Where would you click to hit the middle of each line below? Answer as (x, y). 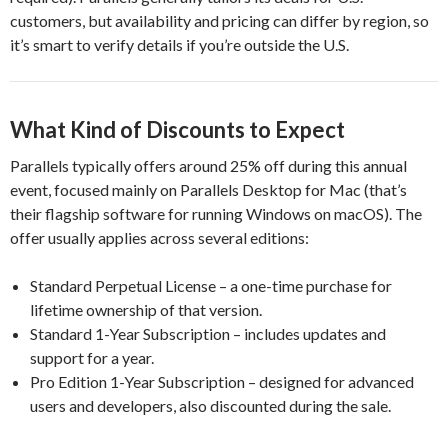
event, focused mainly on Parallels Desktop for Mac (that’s (208, 189)
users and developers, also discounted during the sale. (210, 405)
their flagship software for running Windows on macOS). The (216, 213)
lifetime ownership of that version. (146, 309)
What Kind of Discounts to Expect (177, 129)
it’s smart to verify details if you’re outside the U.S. (179, 44)
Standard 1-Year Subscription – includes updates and (208, 333)
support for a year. (92, 357)
